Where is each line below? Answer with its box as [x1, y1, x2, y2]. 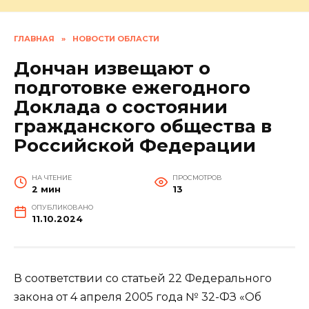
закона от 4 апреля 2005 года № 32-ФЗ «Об [14, 290, 261, 304]
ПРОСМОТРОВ [172, 174, 222, 182]
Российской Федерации [14, 134, 256, 157]
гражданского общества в [14, 115, 272, 138]
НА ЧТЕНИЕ [31, 174, 72, 182]
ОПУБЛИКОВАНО [31, 203, 93, 212]
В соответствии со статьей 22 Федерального [14, 272, 272, 286]
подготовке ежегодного [14, 77, 250, 99]
